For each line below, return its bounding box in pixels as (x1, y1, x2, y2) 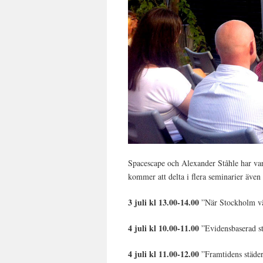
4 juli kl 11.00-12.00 (128, 247, 200, 260)
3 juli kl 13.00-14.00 (128, 195, 202, 208)
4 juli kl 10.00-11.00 (128, 221, 200, 234)
